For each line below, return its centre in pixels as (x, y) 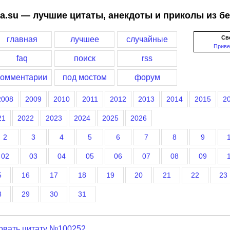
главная (22, 39)
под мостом (84, 77)
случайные (147, 39)
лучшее (84, 39)
